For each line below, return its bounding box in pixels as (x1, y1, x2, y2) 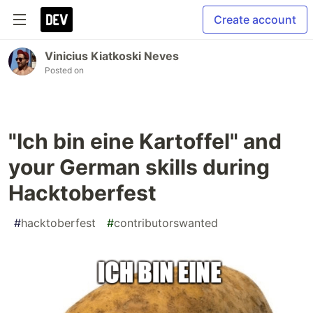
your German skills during (8, 154, 270, 180)
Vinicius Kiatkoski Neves (45, 49, 179, 63)
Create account (214, 13, 296, 27)
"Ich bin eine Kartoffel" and (8, 129, 282, 154)
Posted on (45, 65, 84, 75)
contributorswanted (114, 216, 218, 230)
